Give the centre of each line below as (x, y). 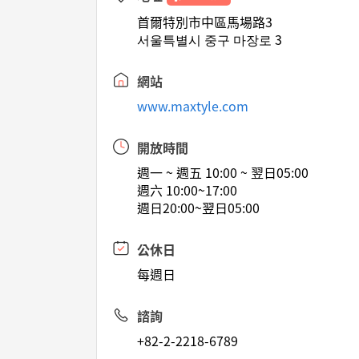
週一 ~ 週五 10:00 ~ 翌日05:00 (223, 172)
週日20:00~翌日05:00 (199, 208)
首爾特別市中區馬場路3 (205, 22)
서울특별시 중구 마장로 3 (210, 39)
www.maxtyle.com (193, 106)
